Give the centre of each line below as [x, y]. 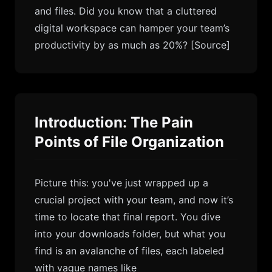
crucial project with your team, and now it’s [134, 200]
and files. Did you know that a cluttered [126, 11]
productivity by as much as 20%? [113, 45]
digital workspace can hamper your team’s [132, 28]
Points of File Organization [129, 142]
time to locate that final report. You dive [127, 217]
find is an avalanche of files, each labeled [129, 251]
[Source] [210, 45]
